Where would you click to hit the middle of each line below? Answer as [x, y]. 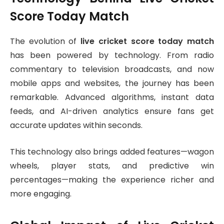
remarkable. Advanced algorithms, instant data [112, 97]
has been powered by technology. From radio [112, 55]
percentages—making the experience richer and [112, 180]
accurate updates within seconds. [76, 125]
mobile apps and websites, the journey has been [112, 83]
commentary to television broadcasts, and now [112, 69]
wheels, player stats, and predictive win [112, 166]
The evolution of [45, 41]
